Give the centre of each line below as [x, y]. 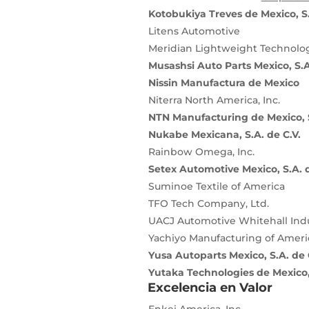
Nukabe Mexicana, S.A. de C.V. [224, 135]
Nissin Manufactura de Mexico [223, 83]
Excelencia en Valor [210, 288]
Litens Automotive [194, 31]
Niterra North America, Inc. [214, 100]
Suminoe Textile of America [216, 187]
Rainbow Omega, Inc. [201, 152]
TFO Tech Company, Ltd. [208, 204]
